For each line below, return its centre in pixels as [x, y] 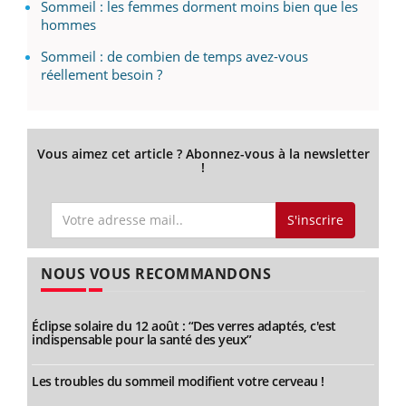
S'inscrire [315, 219]
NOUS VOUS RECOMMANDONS [156, 273]
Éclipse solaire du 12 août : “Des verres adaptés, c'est [184, 325]
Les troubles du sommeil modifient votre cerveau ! [178, 381]
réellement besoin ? [101, 75]
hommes [68, 25]
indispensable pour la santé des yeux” [142, 339]
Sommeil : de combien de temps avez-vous [174, 57]
